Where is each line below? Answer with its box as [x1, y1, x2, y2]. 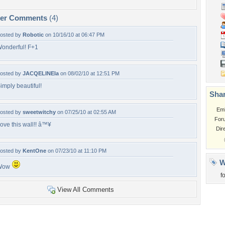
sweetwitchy [23, 109, 56, 115]
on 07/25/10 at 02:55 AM [56, 109, 116, 115]
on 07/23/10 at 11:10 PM [46, 148, 106, 154]
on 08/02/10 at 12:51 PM [59, 70, 120, 76]
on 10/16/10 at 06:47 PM [44, 32, 104, 38]
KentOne [23, 148, 46, 154]
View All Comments [57, 186, 114, 193]
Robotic [23, 32, 44, 38]
